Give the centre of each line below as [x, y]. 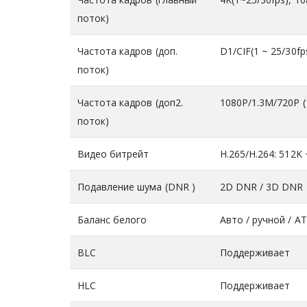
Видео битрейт [113, 153]
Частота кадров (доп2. [130, 102]
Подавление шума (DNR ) [136, 186]
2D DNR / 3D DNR [261, 186]
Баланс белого [112, 219]
